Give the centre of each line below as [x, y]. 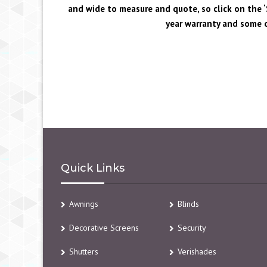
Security [192, 227]
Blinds [188, 204]
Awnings [84, 204]
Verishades [197, 251]
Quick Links [93, 168]
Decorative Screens [104, 227]
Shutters [84, 251]
